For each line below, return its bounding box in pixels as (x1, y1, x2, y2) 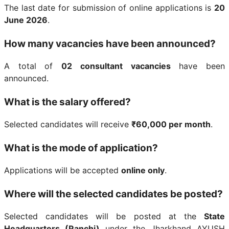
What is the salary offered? (4, 96, 131, 108)
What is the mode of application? (4, 142, 158, 154)
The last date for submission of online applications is (4, 3, 214, 13)
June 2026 (4, 15, 48, 25)
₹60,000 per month (131, 119, 211, 129)
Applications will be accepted (4, 165, 121, 175)
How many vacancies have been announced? (4, 38, 216, 50)
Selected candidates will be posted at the (4, 211, 204, 221)
